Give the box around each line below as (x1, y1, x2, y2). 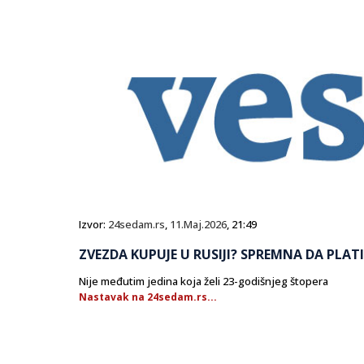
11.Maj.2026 (170, 217, 227, 232)
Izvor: (79, 217, 108, 232)
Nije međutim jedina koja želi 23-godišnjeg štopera (79, 274, 328, 289)
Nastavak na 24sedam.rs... (79, 290, 217, 305)
